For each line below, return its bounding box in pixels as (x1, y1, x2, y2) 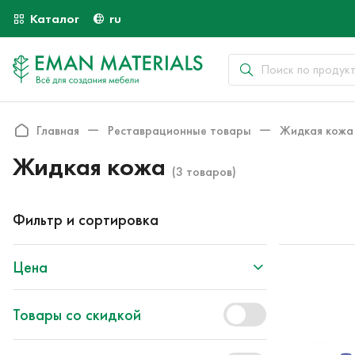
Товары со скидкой (13, 305, 141, 324)
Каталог (30, 11, 79, 26)
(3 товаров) (172, 164, 236, 179)
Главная (36, 122, 79, 138)
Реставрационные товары (108, 122, 251, 138)
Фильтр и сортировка (13, 209, 158, 229)
